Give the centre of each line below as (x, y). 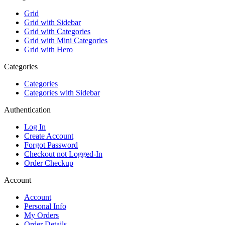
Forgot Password (51, 145)
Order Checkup (49, 163)
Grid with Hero (48, 49)
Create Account (49, 136)
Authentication (27, 109)
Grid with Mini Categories (66, 40)
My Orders (41, 215)
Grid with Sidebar (52, 22)
